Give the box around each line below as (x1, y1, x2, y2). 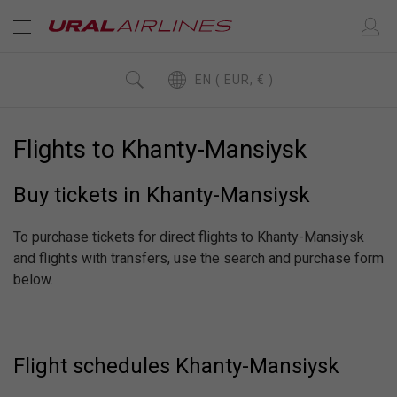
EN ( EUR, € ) (223, 72, 274, 87)
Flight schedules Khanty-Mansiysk (13, 354, 339, 378)
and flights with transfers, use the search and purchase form (13, 250, 384, 267)
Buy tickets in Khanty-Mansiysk (13, 183, 310, 207)
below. (13, 271, 53, 288)
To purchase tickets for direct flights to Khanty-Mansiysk (13, 229, 364, 245)
